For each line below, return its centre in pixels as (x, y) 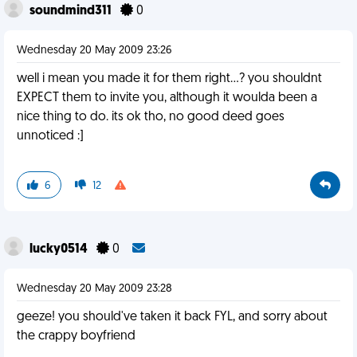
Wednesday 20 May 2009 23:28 (94, 289)
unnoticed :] (50, 136)
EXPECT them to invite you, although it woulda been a (167, 98)
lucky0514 (60, 249)
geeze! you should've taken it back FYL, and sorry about (172, 317)
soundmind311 (72, 11)
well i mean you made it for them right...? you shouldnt (169, 79)
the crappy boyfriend (76, 336)
